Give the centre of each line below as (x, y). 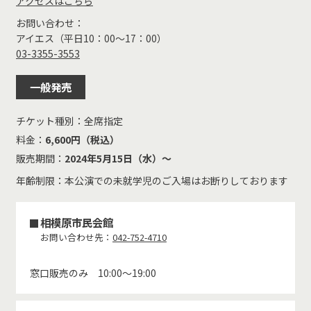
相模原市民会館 (77, 222)
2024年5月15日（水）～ (118, 158)
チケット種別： (50, 120)
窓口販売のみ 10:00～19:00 (93, 272)
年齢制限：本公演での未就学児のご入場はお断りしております (152, 180)
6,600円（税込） (82, 139)
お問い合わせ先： (76, 237)
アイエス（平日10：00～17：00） (91, 38)
